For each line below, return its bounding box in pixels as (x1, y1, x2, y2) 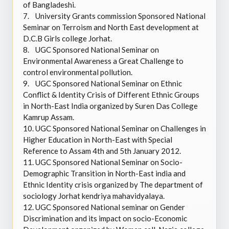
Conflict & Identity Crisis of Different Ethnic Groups (23, 90, 199, 99)
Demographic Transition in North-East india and (23, 169, 186, 178)
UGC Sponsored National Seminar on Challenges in (35, 124, 206, 133)
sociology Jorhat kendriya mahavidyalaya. (23, 191, 165, 200)
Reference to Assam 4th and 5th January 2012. (23, 146, 181, 155)
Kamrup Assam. (23, 112, 74, 122)
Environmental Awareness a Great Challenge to (23, 56, 184, 65)
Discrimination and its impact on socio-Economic (23, 214, 187, 223)
